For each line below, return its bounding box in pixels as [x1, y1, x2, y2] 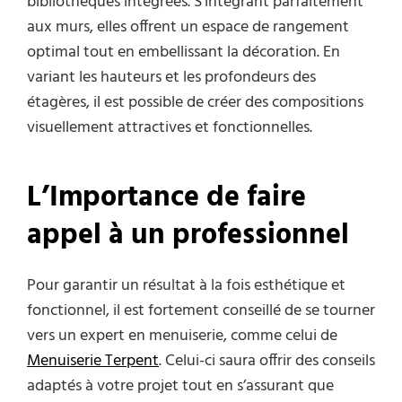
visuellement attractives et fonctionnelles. [27, 115, 312, 142]
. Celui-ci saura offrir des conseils [159, 348, 375, 375]
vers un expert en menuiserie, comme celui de [27, 323, 337, 350]
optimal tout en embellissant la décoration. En [27, 39, 340, 66]
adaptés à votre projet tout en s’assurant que [27, 373, 334, 400]
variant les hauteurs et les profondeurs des [27, 65, 316, 92]
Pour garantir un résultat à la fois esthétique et [27, 273, 345, 300]
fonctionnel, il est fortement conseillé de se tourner [27, 298, 375, 325]
